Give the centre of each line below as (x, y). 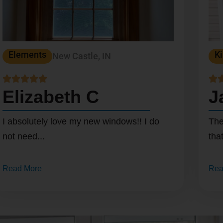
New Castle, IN (82, 56)
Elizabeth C (51, 97)
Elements (28, 55)
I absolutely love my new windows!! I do (81, 121)
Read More (22, 168)
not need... (24, 136)
